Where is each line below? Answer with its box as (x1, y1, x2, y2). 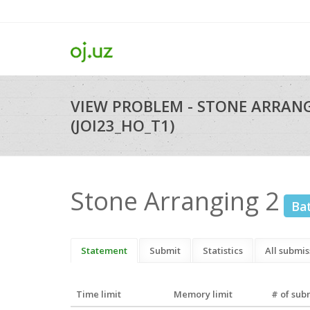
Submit (149, 244, 181, 257)
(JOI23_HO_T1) (71, 115, 174, 136)
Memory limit (174, 287, 232, 300)
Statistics (203, 244, 243, 257)
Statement (81, 244, 127, 257)
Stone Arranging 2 (71, 184, 280, 218)
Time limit (76, 287, 121, 300)
